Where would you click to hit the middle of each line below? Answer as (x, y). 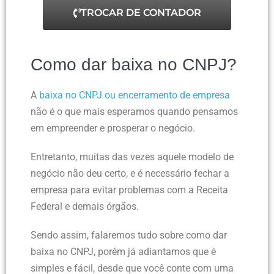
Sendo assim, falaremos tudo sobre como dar (129, 235)
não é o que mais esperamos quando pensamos (134, 112)
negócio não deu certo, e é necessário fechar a (130, 174)
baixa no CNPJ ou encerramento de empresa (135, 95)
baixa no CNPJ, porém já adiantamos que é (123, 252)
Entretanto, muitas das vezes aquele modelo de (132, 157)
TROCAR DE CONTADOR (141, 13)
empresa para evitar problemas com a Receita (129, 190)
